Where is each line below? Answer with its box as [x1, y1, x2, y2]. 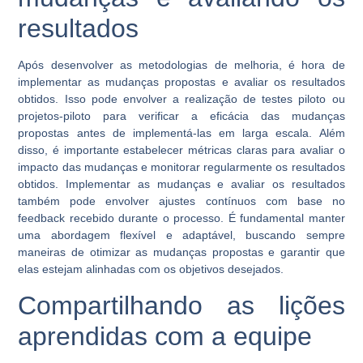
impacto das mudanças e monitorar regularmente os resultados [18, 160, 345, 174]
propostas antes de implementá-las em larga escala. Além [18, 126, 345, 140]
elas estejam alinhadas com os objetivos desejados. [18, 263, 284, 276]
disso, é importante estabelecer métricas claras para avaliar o [18, 143, 345, 157]
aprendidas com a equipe [18, 321, 313, 351]
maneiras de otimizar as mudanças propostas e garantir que [18, 246, 345, 259]
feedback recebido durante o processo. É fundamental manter [18, 211, 345, 225]
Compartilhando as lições [18, 290, 345, 320]
